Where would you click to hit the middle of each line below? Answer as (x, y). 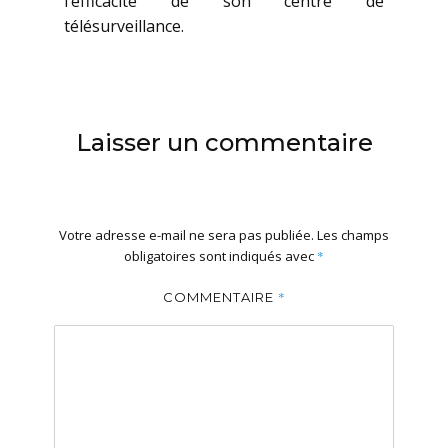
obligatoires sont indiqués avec (220, 256)
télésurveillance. (124, 26)
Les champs (353, 235)
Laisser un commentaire (224, 142)
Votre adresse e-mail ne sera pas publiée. (186, 235)
